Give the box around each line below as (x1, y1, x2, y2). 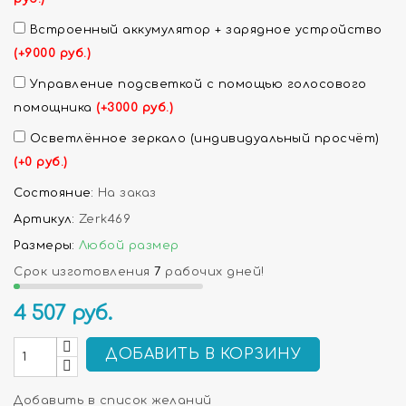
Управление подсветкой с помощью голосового (25, 78, 367, 92)
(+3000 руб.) (96, 101, 173, 115)
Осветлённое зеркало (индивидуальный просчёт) (25, 132, 380, 146)
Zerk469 (78, 213, 130, 227)
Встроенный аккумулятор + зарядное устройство (25, 24, 382, 37)
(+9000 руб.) (14, 47, 91, 61)
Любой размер (78, 239, 179, 253)
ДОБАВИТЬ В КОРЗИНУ (105, 346, 301, 363)
